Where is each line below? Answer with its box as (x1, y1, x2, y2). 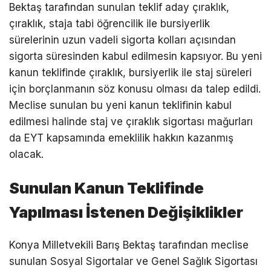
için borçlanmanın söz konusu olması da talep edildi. (9, 82, 261, 95)
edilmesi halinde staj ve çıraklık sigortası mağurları (9, 115, 253, 128)
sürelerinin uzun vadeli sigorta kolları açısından (9, 33, 236, 46)
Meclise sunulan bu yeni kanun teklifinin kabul (9, 99, 232, 111)
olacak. (9, 148, 44, 160)
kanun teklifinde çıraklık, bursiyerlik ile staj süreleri (9, 66, 252, 79)
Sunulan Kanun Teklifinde (9, 178, 204, 197)
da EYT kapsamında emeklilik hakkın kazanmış (9, 131, 233, 144)
